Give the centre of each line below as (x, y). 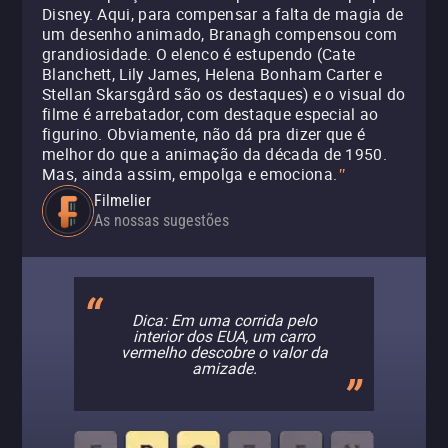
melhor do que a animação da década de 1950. (214, 154)
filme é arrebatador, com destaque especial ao (210, 114)
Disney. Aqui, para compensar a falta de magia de (223, 14)
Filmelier (122, 200)
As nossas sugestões (161, 220)
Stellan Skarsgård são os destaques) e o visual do (224, 94)
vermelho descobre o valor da (224, 352)
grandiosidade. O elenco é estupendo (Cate (199, 54)
